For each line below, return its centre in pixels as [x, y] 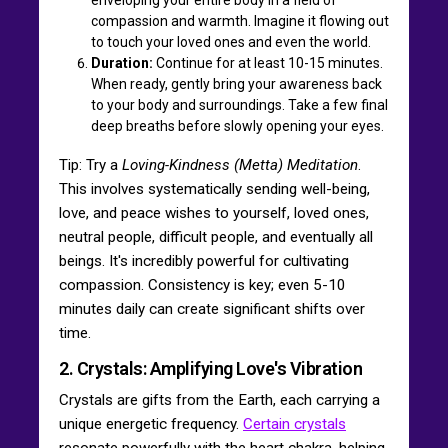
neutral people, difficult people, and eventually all [216, 236]
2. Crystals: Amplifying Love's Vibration [210, 368]
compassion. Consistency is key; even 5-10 [202, 284]
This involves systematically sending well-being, [214, 188]
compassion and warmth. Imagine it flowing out [240, 20]
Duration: [122, 62]
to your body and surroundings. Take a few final [239, 104]
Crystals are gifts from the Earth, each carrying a [219, 399]
